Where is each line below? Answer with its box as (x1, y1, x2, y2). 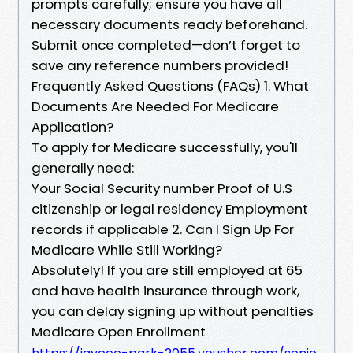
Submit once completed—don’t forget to (32, 35, 300, 54)
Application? (32, 117, 113, 136)
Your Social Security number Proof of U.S (32, 178, 292, 198)
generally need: (32, 158, 134, 177)
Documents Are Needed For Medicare (32, 96, 279, 116)
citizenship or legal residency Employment (32, 199, 308, 218)
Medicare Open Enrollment (32, 321, 206, 341)
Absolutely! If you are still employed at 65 (32, 260, 303, 280)
